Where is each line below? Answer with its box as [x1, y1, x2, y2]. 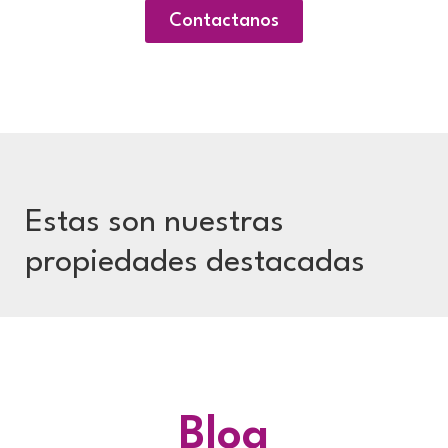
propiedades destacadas [25, 247, 365, 278]
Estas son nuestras [25, 207, 284, 238]
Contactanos [169, 12, 279, 30]
